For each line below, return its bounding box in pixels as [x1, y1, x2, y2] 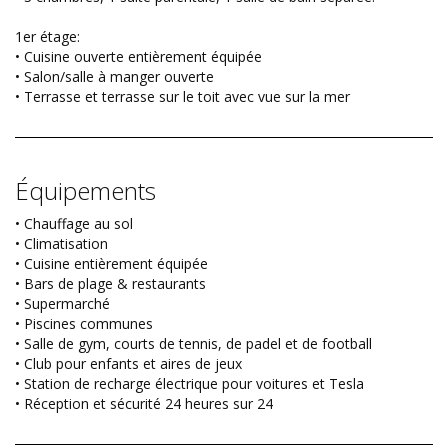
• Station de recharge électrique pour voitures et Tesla [15, 374, 364, 394]
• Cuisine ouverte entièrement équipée [15, 47, 262, 67]
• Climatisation [15, 234, 108, 254]
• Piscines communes [15, 314, 153, 334]
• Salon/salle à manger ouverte [15, 67, 214, 87]
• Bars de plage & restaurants [15, 274, 206, 294]
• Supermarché [15, 294, 110, 314]
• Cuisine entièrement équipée [15, 254, 208, 274]
